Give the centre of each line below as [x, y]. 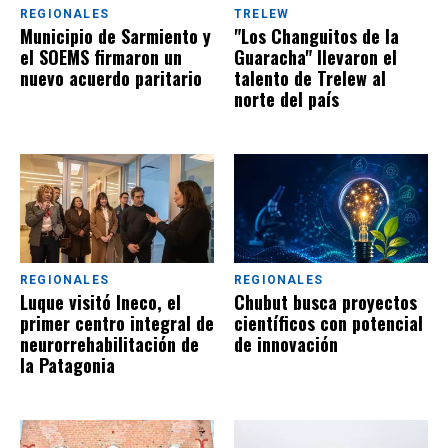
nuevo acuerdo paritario [111, 78]
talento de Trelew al [310, 78]
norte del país [286, 99]
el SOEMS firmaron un [101, 57]
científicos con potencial [328, 323]
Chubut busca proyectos [325, 302]
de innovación [286, 344]
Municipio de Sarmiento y [115, 36]
